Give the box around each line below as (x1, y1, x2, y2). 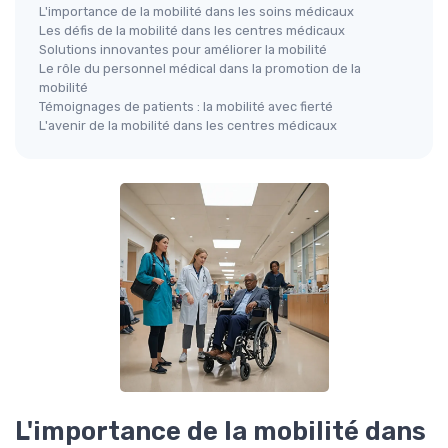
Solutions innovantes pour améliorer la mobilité (39, 42, 327, 58)
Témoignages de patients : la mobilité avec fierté (39, 99, 333, 115)
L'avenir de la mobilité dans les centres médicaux (39, 118, 337, 134)
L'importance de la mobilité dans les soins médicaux (39, 4, 354, 20)
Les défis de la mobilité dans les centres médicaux (39, 23, 345, 39)
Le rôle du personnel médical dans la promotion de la (39, 61, 361, 77)
